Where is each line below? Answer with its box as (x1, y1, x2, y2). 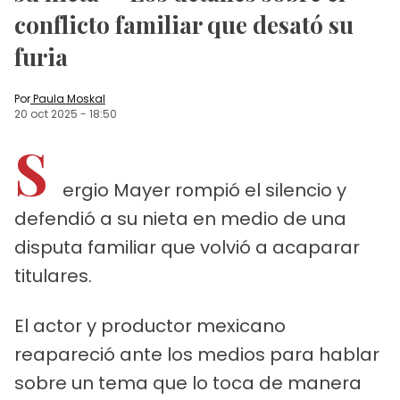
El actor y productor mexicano (14, 312, 286, 338)
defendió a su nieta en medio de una (14, 205, 346, 231)
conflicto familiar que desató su (14, 8, 354, 40)
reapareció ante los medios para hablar (14, 341, 379, 367)
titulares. (14, 262, 92, 288)
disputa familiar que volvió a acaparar (14, 234, 360, 260)
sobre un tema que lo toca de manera (14, 370, 362, 396)
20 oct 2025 (14, 105, 78, 121)
